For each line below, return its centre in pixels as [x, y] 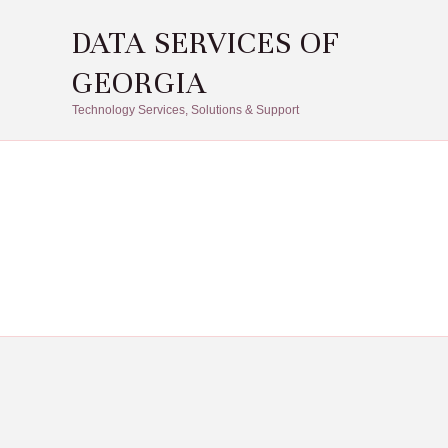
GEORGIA [139, 82]
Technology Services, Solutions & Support [185, 109]
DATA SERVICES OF [206, 42]
